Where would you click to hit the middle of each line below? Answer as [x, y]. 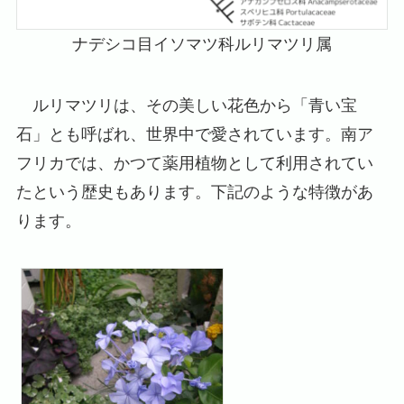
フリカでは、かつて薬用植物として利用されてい [194, 164]
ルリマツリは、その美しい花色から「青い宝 [186, 106]
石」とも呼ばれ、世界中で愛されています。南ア [194, 135]
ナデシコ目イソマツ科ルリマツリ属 [202, 45]
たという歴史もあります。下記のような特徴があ [194, 193]
